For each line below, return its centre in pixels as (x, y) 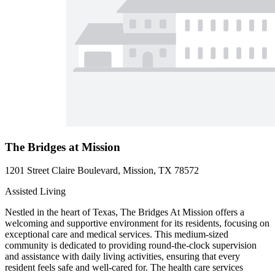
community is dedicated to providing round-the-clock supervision (131, 246)
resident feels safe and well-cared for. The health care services (124, 268)
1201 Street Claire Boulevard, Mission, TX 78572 (102, 171)
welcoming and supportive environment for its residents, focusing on (137, 223)
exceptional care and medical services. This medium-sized (117, 234)
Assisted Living (35, 192)
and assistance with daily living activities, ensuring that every (122, 257)
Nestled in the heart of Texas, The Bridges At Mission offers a (125, 212)
